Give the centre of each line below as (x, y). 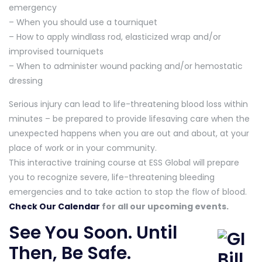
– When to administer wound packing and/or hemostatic (126, 66)
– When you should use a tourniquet (83, 22)
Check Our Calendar (54, 206)
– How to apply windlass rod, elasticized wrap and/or (115, 37)
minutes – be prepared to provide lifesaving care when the (129, 118)
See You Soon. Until (93, 232)
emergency (33, 7)
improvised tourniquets (56, 51)
